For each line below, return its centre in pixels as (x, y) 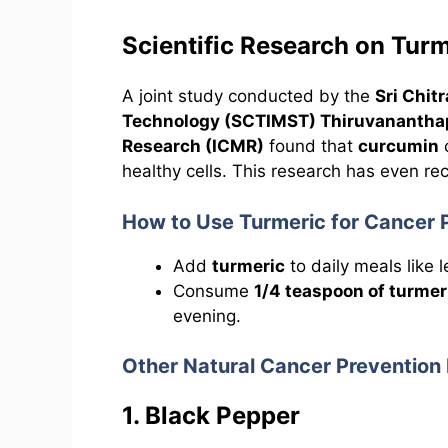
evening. (207, 315)
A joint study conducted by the (248, 96)
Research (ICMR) (193, 146)
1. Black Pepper (211, 416)
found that (311, 146)
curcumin (398, 146)
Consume (213, 290)
